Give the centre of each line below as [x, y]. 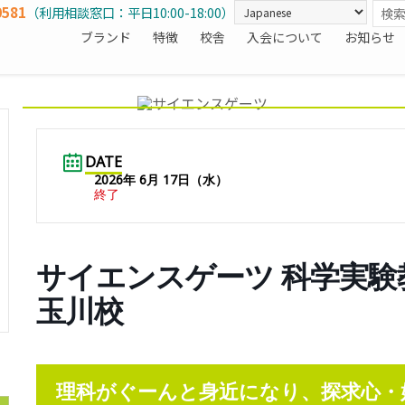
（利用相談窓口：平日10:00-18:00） [130, 12]
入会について [285, 37]
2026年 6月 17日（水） [160, 179]
